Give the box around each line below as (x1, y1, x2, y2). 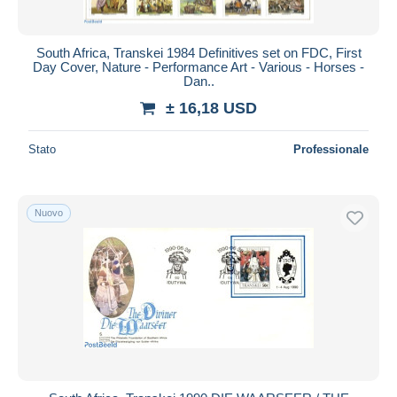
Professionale (293, 142, 369, 156)
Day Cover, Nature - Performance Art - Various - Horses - (33, 58, 364, 74)
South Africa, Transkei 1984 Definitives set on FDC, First (35, 44, 362, 60)
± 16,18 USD (166, 98, 257, 117)
